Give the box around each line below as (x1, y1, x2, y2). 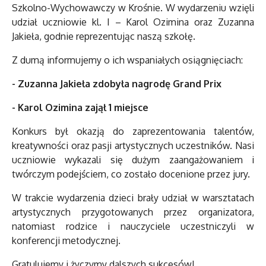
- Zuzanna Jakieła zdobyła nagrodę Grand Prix (12, 78, 221, 90)
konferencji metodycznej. (12, 235, 121, 247)
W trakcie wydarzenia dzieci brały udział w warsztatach (12, 192, 254, 204)
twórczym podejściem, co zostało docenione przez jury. (12, 168, 250, 180)
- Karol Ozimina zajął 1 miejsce (12, 102, 148, 114)
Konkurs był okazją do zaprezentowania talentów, (12, 125, 254, 138)
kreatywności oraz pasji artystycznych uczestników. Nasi (12, 140, 254, 152)
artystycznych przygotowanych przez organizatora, (12, 206, 254, 218)
